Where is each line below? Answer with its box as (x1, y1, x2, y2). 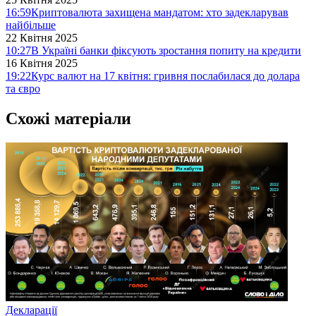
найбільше (6, 19, 56, 32)
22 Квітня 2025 (6, 32, 78, 44)
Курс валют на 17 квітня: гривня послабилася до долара (31, 70, 300, 83)
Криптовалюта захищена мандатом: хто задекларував (31, 6, 288, 19)
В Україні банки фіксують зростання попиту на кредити (31, 44, 301, 57)
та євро (6, 83, 40, 95)
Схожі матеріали (6, 109, 131, 128)
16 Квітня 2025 (6, 57, 78, 70)
